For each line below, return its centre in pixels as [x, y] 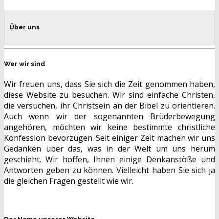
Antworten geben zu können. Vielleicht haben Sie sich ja [109, 170]
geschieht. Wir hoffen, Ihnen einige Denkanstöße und [109, 159]
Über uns [24, 27]
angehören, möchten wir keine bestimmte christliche [109, 127]
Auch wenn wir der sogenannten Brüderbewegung [109, 116]
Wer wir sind [24, 64]
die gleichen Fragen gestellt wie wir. [69, 181]
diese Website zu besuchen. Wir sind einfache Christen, [109, 95]
